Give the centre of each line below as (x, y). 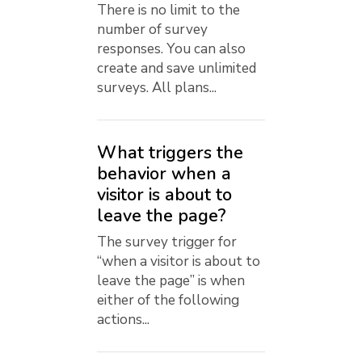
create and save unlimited (177, 69)
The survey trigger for (167, 242)
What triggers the (170, 153)
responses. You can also (171, 49)
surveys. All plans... (157, 88)
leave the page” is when (171, 281)
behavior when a (164, 174)
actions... (123, 320)
